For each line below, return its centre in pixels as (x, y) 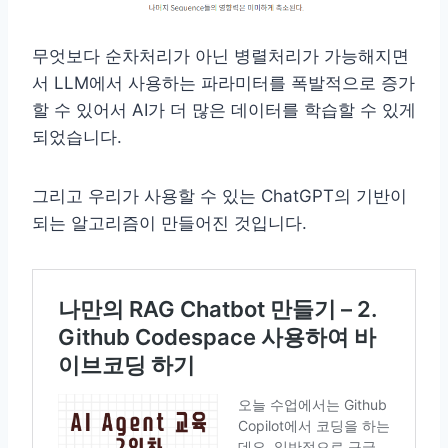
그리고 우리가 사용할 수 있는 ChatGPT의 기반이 (219, 196)
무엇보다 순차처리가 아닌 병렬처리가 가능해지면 (220, 56)
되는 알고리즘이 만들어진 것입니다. (169, 223)
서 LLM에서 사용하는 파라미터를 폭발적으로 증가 (223, 83)
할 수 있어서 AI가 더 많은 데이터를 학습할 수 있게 (224, 110)
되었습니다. (77, 137)
